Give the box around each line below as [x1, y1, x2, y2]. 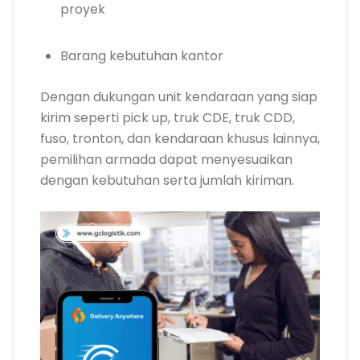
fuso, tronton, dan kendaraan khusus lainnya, [40, 129, 320, 148]
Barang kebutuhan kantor [60, 47, 223, 65]
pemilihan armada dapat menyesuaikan [40, 150, 292, 169]
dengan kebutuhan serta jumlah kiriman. [40, 171, 294, 190]
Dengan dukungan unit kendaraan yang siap [40, 88, 317, 106]
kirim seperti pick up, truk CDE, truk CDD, [40, 108, 295, 127]
